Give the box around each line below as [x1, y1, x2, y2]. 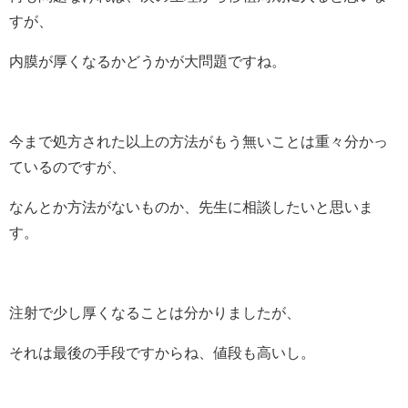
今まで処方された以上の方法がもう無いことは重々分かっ [9, 133, 388, 148]
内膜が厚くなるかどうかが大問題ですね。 [9, 53, 286, 68]
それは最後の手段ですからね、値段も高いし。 [9, 344, 315, 360]
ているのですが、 [9, 158, 126, 174]
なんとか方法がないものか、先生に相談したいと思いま [9, 199, 373, 214]
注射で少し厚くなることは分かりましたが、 [9, 304, 301, 320]
